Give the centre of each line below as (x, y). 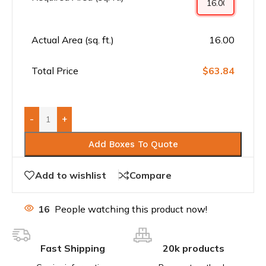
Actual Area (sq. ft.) (73, 40)
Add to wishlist (71, 175)
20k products (194, 248)
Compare (151, 175)
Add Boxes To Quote (133, 144)
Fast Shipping (72, 248)
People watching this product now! (131, 209)
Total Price (55, 71)
